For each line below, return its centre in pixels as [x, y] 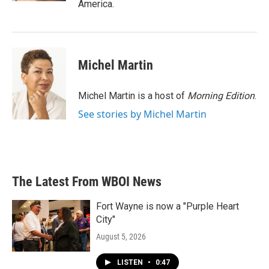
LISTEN [131, 262]
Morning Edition [221, 96]
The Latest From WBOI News [87, 182]
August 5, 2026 [121, 237]
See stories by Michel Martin [142, 114]
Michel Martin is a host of [133, 96]
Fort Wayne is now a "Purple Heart [168, 206]
